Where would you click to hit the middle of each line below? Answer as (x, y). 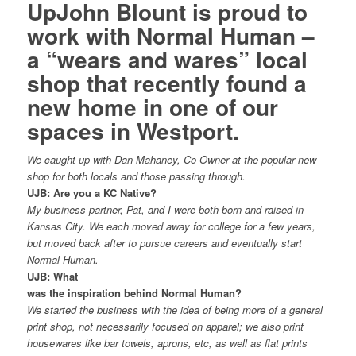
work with (78, 35)
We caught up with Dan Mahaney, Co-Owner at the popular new (171, 159)
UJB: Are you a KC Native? (91, 193)
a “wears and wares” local (167, 59)
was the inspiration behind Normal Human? (134, 293)
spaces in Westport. (133, 131)
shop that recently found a (166, 83)
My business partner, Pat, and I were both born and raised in (165, 209)
